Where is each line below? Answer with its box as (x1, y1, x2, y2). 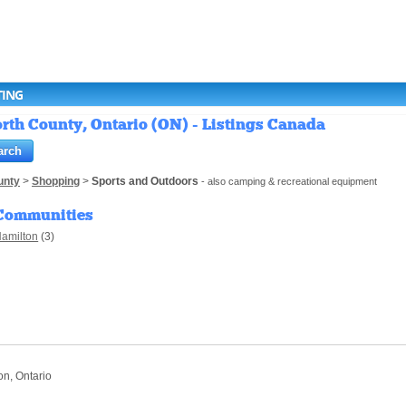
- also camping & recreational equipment (198, 176, 377, 188)
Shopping (32, 175, 80, 188)
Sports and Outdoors (92, 175, 198, 188)
